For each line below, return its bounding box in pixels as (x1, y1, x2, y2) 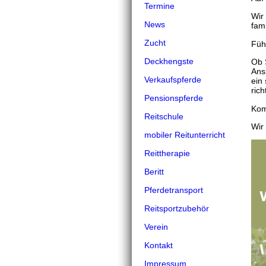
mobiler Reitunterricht (144, 130, 225, 140)
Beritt (144, 167, 164, 176)
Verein (144, 222, 168, 232)
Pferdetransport (144, 185, 203, 195)
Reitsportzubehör (144, 204, 209, 213)
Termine (144, 1, 175, 11)
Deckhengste (144, 56, 194, 66)
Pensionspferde (144, 93, 203, 103)
